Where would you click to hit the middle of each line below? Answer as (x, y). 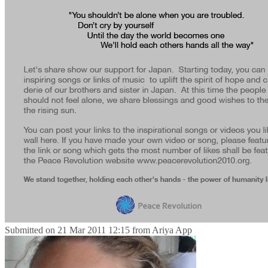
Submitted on (30, 230)
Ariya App (172, 230)
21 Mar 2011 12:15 (94, 230)
